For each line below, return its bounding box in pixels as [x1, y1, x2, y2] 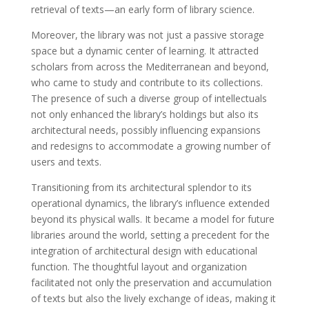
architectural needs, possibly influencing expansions [30, 123, 261, 137]
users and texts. [30, 154, 101, 168]
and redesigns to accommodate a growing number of [30, 139, 270, 152]
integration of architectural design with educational [30, 243, 257, 257]
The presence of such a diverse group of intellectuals [30, 91, 267, 105]
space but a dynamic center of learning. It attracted [30, 43, 259, 57]
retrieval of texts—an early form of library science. [30, 2, 255, 16]
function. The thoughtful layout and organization [30, 259, 247, 273]
